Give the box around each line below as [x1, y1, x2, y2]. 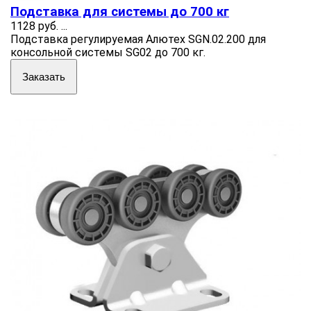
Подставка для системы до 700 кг [10, 3, 229, 19]
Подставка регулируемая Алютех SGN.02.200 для [10, 32, 266, 46]
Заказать [22, 70, 65, 83]
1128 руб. [10, 19, 58, 33]
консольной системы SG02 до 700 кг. [10, 45, 205, 59]
